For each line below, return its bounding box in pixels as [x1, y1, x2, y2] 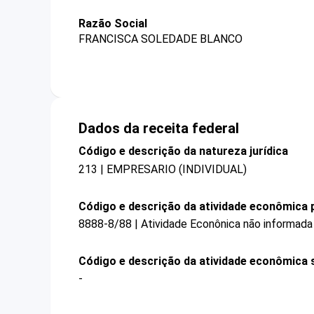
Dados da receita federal [78, 120, 239, 137]
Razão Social [78, 17, 147, 30]
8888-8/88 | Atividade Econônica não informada [78, 217, 313, 231]
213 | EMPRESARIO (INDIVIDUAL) [78, 162, 247, 176]
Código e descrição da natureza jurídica [78, 144, 288, 158]
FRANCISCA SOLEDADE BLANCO [78, 32, 243, 46]
